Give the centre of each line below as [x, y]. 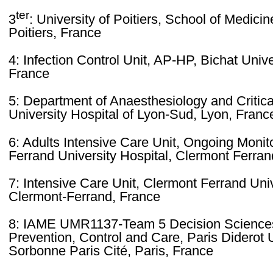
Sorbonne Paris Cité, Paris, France [111, 251]
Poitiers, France [55, 32]
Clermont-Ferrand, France [84, 197]
